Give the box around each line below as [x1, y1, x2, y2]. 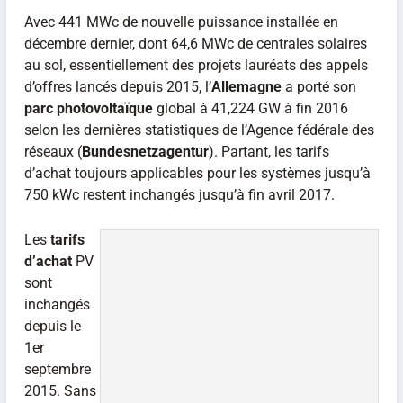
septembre [23, 360, 91, 378]
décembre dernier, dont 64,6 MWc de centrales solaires [23, 35, 367, 52]
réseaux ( [23, 143, 82, 160]
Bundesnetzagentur [81, 143, 209, 160]
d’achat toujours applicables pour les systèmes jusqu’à [23, 165, 371, 182]
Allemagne [210, 78, 282, 95]
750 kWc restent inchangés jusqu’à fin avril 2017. [23, 186, 335, 203]
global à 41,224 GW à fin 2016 [152, 100, 348, 117]
